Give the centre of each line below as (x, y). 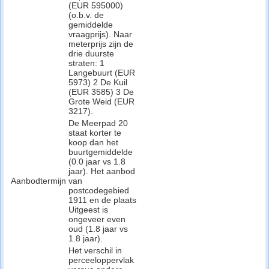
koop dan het (93, 142)
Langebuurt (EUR (102, 73)
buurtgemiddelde (101, 152)
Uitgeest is (88, 210)
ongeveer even (97, 219)
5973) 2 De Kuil (98, 82)
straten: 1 (86, 63)
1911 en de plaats (102, 200)
